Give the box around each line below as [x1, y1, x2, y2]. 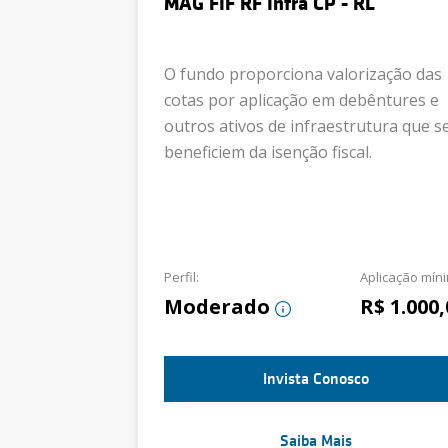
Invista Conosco [263, 370, 369, 388]
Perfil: [164, 268, 199, 286]
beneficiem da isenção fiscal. [164, 141, 372, 163]
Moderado [164, 293, 270, 320]
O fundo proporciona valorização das [164, 63, 442, 85]
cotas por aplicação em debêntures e [164, 89, 439, 111]
